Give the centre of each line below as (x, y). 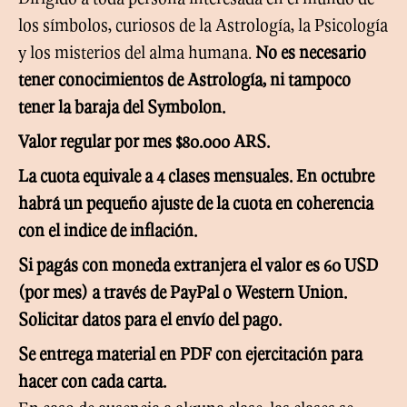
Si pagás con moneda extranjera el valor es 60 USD (198, 264)
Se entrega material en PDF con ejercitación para (190, 353)
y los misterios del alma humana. (137, 52)
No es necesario (311, 52)
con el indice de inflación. (108, 230)
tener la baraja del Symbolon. (122, 106)
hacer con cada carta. (92, 381)
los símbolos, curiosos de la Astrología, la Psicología (203, 25)
